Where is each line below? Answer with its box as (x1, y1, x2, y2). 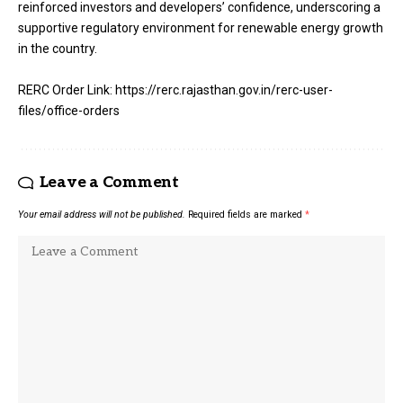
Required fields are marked (188, 208, 305, 220)
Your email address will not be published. (18, 208, 185, 220)
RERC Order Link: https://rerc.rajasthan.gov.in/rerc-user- (18, 82, 333, 97)
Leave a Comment (39, 173, 179, 192)
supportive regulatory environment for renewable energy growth (18, 21, 383, 36)
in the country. (18, 41, 97, 57)
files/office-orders (18, 103, 120, 118)
